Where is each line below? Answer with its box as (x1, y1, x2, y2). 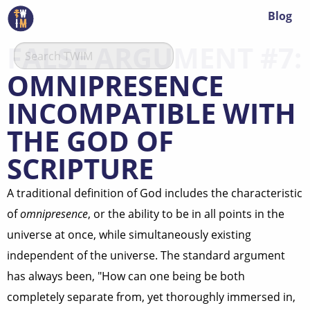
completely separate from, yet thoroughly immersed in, (7, 289, 295, 304)
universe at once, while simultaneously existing (7, 227, 251, 242)
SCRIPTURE (7, 149, 154, 188)
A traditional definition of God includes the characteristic (7, 185, 302, 201)
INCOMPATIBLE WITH (7, 94, 296, 132)
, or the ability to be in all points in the (88, 206, 284, 221)
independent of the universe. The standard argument (7, 248, 285, 263)
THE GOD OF (7, 122, 174, 160)
